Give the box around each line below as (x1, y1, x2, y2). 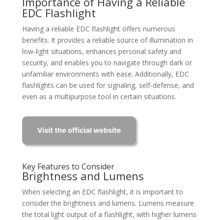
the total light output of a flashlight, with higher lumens (22, 210, 196, 219)
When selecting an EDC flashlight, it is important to (22, 187, 183, 196)
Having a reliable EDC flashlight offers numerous (22, 24, 175, 33)
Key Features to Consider (22, 161, 114, 172)
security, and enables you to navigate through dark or (22, 58, 192, 67)
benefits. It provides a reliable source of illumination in (22, 35, 193, 45)
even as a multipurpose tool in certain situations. (22, 92, 176, 101)
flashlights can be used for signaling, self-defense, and (22, 81, 194, 90)
